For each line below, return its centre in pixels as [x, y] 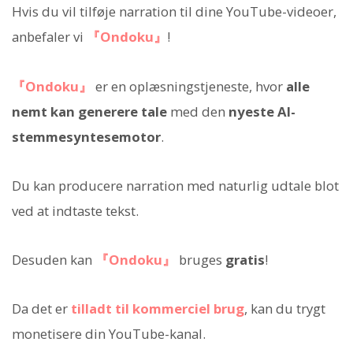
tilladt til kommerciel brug [158, 309]
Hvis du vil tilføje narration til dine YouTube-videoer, [174, 12]
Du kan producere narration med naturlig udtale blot [175, 185]
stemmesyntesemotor [86, 136]
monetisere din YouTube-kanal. [109, 334]
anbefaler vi [49, 37]
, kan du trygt [285, 309]
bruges [201, 260]
